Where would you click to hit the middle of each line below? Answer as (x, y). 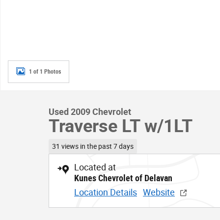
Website (159, 192)
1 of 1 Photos (45, 71)
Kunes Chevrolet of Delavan (123, 178)
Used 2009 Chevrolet (90, 112)
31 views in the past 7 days (93, 146)
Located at (95, 167)
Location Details (106, 192)
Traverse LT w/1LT (121, 126)
